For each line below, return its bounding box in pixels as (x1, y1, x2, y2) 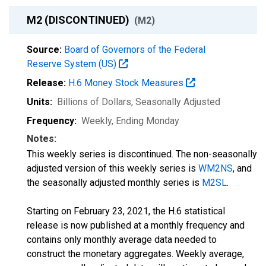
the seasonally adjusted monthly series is (27, 177, 202, 188)
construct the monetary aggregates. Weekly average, (27, 248, 244, 259)
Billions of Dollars (57, 96, 131, 107)
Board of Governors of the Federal (64, 44, 205, 55)
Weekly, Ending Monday (81, 115, 179, 126)
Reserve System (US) (27, 58, 119, 69)
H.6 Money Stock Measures (68, 77, 186, 88)
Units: (27, 96, 52, 107)
